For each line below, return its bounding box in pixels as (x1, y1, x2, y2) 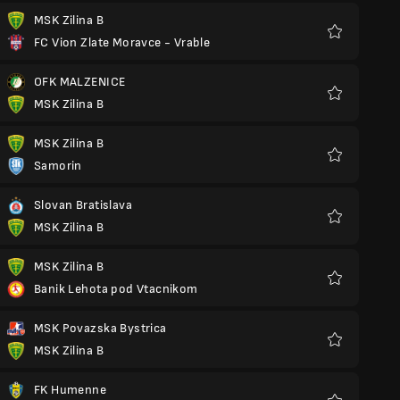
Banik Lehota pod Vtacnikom (34, 281, 198, 296)
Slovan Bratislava (34, 197, 132, 212)
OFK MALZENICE (34, 74, 126, 89)
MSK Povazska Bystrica (34, 321, 167, 336)
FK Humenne (34, 382, 107, 397)
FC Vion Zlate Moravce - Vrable (34, 35, 211, 50)
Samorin (34, 158, 82, 173)
